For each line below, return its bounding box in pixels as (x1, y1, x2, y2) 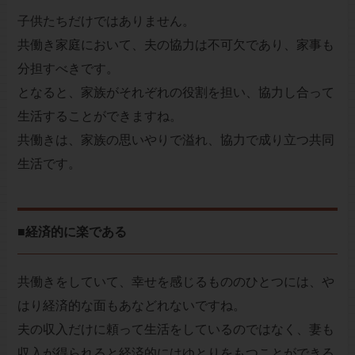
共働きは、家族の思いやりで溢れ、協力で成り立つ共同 (17, 132, 334, 148)
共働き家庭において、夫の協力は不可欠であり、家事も (17, 37, 334, 53)
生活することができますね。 (17, 109, 182, 124)
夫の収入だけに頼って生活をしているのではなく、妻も (17, 322, 334, 338)
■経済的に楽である (17, 224, 127, 240)
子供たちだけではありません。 (17, 13, 195, 29)
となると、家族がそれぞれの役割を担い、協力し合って (17, 85, 334, 101)
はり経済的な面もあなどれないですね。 (17, 298, 246, 314)
